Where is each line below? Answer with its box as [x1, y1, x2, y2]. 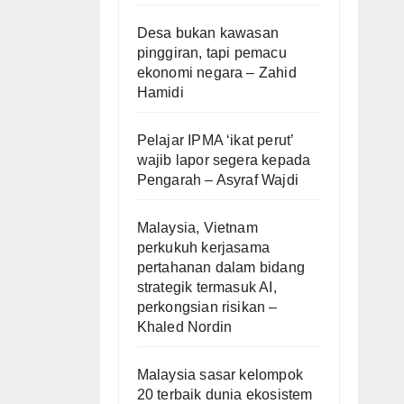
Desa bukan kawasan [136, 24, 280, 41]
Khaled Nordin [136, 318, 233, 335]
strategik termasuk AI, [136, 279, 277, 295]
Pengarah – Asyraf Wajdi [136, 171, 299, 188]
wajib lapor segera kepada [136, 151, 311, 168]
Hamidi [136, 84, 184, 100]
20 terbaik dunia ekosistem [136, 386, 313, 402]
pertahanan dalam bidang [136, 259, 306, 275]
